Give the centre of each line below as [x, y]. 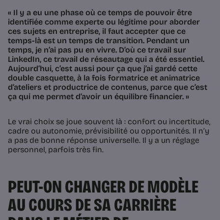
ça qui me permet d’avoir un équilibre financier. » [98, 97]
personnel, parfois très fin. [56, 150]
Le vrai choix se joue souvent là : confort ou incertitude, [109, 122]
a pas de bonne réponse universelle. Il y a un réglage [104, 140]
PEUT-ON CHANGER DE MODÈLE [103, 187]
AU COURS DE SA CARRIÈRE [92, 205]
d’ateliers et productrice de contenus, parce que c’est [108, 87]
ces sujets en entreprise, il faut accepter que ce [97, 31]
